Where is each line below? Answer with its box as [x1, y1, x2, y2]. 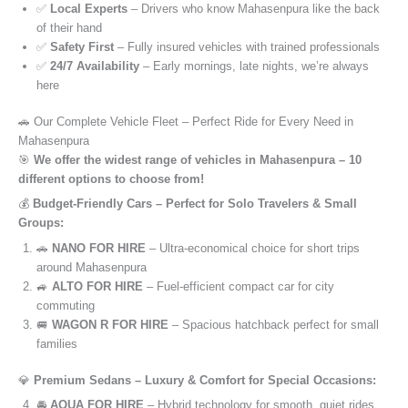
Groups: [18, 216, 64, 230]
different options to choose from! [18, 171, 204, 186]
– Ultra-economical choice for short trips [146, 240, 360, 255]
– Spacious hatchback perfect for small [168, 317, 379, 331]
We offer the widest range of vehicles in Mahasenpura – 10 [34, 152, 362, 167]
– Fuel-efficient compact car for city [143, 279, 334, 293]
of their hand [36, 20, 102, 35]
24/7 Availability [50, 58, 139, 73]
